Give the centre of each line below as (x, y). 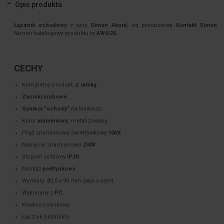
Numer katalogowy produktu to (55, 33)
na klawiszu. (86, 108)
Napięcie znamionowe (53, 144)
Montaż (32, 168)
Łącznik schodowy (42, 25)
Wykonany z (38, 192)
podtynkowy (59, 168)
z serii (80, 25)
